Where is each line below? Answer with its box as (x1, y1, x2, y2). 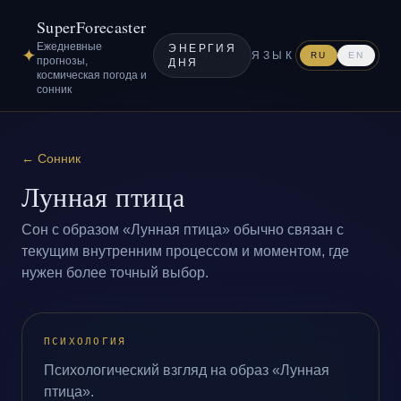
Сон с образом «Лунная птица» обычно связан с (21, 222, 344, 237)
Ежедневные (37, 40, 102, 53)
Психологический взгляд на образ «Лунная (44, 363, 329, 378)
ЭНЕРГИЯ (168, 42, 237, 55)
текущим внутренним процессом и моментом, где (21, 243, 349, 259)
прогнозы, (37, 55, 88, 67)
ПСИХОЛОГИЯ (44, 336, 127, 347)
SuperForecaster (37, 16, 147, 38)
